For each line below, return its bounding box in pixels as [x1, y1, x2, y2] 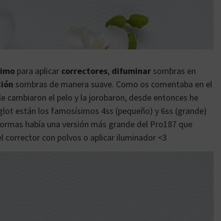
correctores [61, 65, 108, 76]
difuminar [111, 65, 151, 76]
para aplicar [15, 65, 61, 76]
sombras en [151, 65, 196, 76]
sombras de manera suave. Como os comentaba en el [13, 78, 212, 90]
